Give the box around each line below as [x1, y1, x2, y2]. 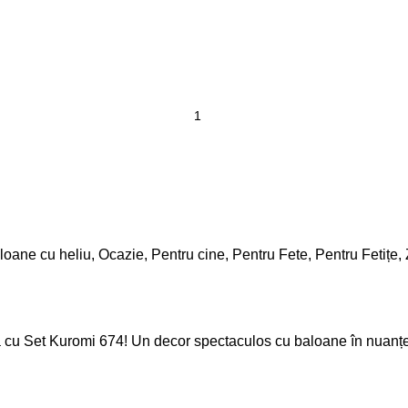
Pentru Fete [232, 247, 308, 263]
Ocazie [98, 247, 144, 263]
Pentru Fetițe [315, 247, 398, 263]
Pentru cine [151, 247, 225, 263]
